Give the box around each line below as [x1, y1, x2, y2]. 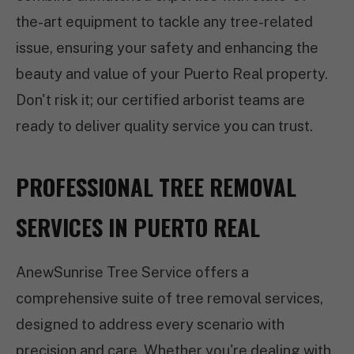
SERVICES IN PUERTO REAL [16, 210, 260, 243]
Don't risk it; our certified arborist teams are [16, 92, 305, 108]
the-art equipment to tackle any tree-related [16, 13, 313, 30]
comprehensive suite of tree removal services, [16, 290, 323, 307]
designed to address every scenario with [16, 316, 284, 333]
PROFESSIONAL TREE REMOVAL [16, 170, 296, 203]
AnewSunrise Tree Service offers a [16, 264, 249, 281]
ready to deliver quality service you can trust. [16, 118, 313, 134]
